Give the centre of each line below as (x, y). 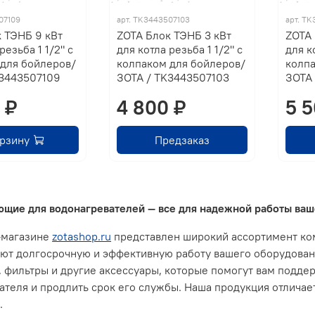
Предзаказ (182, 140)
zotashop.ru (82, 236)
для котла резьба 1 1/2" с (179, 50)
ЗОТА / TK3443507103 (173, 78)
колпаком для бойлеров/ (181, 64)
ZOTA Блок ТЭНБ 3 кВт (174, 36)
